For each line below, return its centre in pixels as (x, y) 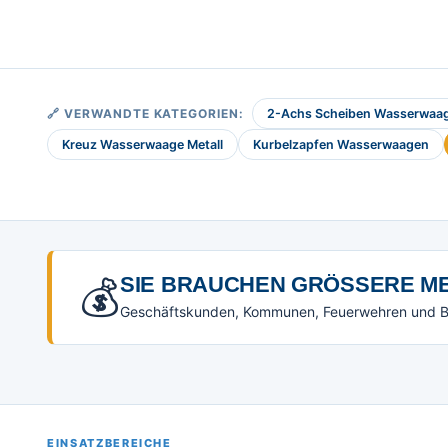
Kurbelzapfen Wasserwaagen (341, 145)
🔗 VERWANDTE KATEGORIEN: (146, 114)
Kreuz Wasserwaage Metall (142, 145)
